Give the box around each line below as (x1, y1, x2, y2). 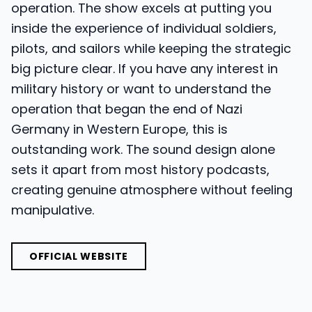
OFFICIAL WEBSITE (29, 249, 129, 263)
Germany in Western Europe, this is (11, 120, 228, 138)
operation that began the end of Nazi (11, 100, 242, 118)
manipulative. (11, 201, 94, 219)
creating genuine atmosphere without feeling (11, 181, 292, 198)
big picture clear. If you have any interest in (11, 60, 278, 77)
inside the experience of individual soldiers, (11, 19, 276, 37)
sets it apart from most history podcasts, (11, 161, 270, 178)
